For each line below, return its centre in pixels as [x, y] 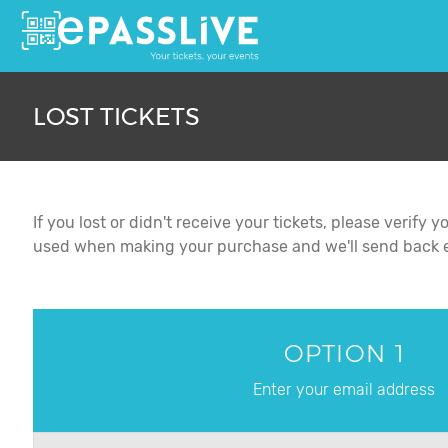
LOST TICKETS [116, 116]
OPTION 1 [344, 353]
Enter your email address [344, 389]
